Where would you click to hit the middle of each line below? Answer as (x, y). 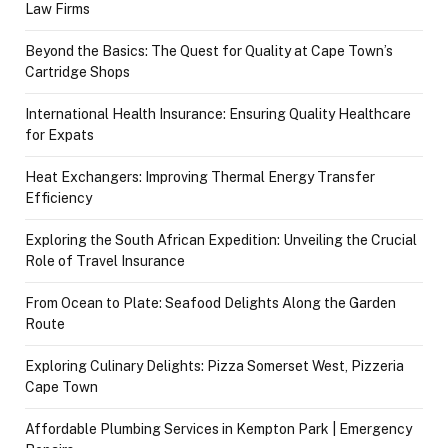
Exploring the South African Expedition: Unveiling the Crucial (221, 240)
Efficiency (58, 198)
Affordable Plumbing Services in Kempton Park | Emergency (218, 429)
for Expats (59, 135)
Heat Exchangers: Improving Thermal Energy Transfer (200, 177)
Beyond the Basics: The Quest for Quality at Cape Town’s (209, 51)
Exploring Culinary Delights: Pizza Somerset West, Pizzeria (214, 366)
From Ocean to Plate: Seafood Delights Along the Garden (210, 303)
